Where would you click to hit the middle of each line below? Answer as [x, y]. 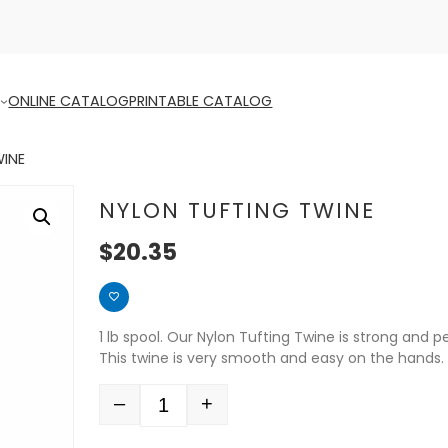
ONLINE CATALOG [69, 100]
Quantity [129, 413]
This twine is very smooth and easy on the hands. [271, 357]
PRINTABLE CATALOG [201, 100]
